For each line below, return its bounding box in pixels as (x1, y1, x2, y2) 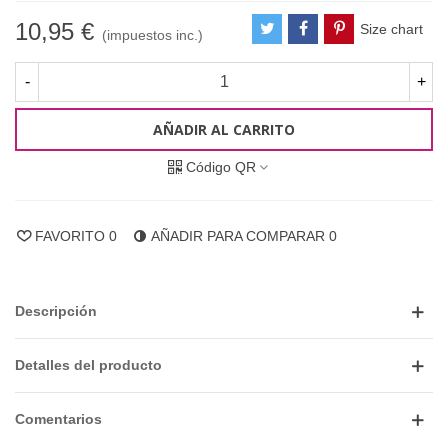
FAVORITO (35, 228, 105, 245)
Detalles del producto (15, 357, 162, 374)
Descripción (15, 303, 97, 320)
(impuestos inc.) (102, 27, 203, 43)
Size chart (360, 20, 423, 37)
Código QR (186, 159, 256, 176)
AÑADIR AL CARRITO (153, 120, 295, 140)
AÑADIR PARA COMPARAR (151, 228, 325, 245)
